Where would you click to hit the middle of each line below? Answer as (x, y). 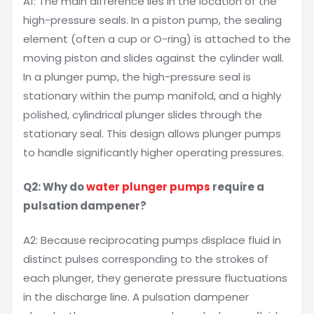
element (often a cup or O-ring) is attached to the (157, 39)
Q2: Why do (55, 187)
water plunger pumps (148, 187)
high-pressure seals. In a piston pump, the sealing (152, 20)
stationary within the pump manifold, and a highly (152, 96)
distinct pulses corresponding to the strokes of (146, 259)
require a (237, 187)
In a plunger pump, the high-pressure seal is (137, 77)
